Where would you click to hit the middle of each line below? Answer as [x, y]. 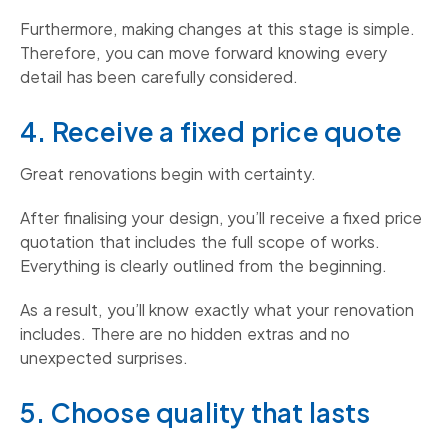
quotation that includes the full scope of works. [200, 242]
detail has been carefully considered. [159, 77]
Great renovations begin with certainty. [168, 174]
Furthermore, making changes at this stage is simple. [218, 29]
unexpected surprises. [104, 358]
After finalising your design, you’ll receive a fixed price [221, 218]
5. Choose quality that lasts [195, 413]
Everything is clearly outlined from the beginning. [203, 266]
